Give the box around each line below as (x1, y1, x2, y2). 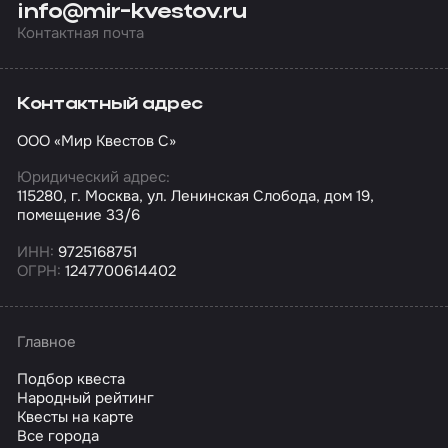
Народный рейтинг (17, 387, 155, 408)
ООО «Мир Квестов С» (17, 130, 177, 151)
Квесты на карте (17, 406, 135, 427)
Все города (17, 425, 100, 446)
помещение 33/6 (17, 205, 141, 226)
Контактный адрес (17, 96, 203, 114)
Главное (17, 332, 77, 353)
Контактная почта (17, 22, 145, 43)
